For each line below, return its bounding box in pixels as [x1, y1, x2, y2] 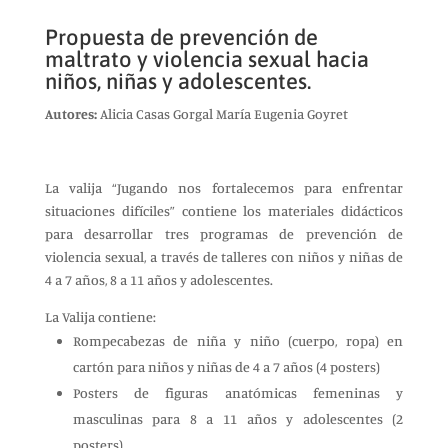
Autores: [44, 105, 97, 122]
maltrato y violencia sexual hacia [44, 46, 369, 72]
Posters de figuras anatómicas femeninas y [72, 384, 404, 401]
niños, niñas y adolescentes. [44, 68, 311, 94]
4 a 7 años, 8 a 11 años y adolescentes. [44, 271, 273, 288]
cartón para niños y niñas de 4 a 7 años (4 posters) [72, 358, 380, 375]
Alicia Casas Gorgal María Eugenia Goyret [96, 105, 348, 122]
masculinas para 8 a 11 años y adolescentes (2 [72, 410, 404, 427]
